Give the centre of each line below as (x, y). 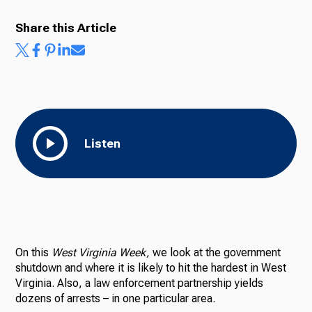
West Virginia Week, (101, 252)
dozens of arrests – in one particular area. (116, 298)
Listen (103, 143)
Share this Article (66, 28)
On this (34, 252)
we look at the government (216, 252)
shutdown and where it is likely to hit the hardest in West (151, 267)
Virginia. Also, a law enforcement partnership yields (140, 283)
